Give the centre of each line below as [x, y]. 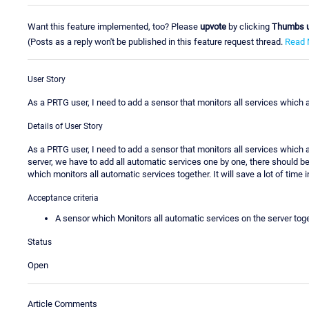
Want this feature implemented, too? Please [114, 26]
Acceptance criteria [63, 198]
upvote [213, 26]
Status [40, 242]
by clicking [249, 26]
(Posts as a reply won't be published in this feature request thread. [156, 41]
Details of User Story [65, 127]
